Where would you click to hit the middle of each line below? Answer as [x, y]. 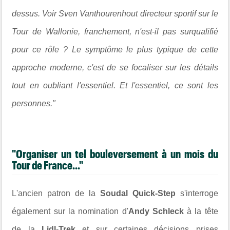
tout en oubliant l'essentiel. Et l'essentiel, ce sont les [115, 85]
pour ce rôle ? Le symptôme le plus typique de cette [115, 49]
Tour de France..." [48, 165]
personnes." [34, 103]
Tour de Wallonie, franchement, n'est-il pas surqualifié [115, 31]
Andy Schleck [156, 211]
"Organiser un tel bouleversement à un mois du [115, 153]
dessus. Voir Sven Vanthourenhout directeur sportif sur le [115, 13]
